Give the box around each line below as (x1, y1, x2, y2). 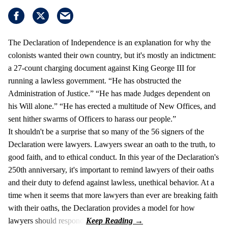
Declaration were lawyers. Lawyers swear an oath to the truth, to (8, 140, 215, 149)
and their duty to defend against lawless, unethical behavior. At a (8, 178, 214, 187)
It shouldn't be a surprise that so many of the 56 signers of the (8, 127, 204, 136)
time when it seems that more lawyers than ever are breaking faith (8, 191, 218, 200)
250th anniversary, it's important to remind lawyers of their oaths (8, 165, 214, 175)
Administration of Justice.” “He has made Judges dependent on (8, 89, 210, 98)
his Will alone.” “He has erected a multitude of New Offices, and (8, 102, 216, 111)
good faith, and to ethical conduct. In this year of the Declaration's (8, 153, 219, 162)
